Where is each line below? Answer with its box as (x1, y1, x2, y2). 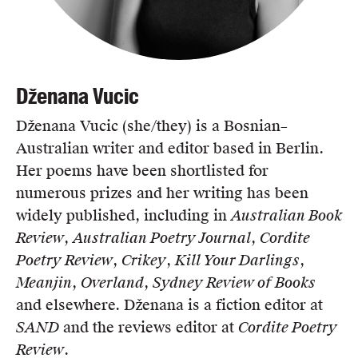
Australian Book (231, 205, 342, 225)
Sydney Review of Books (153, 272, 316, 292)
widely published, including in (16, 205, 231, 225)
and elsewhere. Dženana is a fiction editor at (16, 295, 323, 314)
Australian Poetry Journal (73, 228, 251, 248)
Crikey (121, 250, 166, 270)
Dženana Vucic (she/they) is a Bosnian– (16, 116, 288, 135)
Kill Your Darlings (175, 250, 300, 270)
